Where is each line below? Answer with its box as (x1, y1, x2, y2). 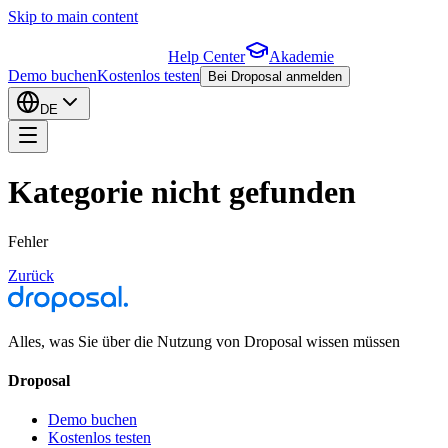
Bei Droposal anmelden (208, 69, 342, 84)
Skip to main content (8, 8, 138, 25)
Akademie (269, 48, 334, 65)
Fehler (8, 232, 48, 250)
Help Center (168, 48, 245, 65)
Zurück (8, 266, 54, 284)
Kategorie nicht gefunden (8, 174, 356, 211)
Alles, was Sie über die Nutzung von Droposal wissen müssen (8, 332, 400, 350)
